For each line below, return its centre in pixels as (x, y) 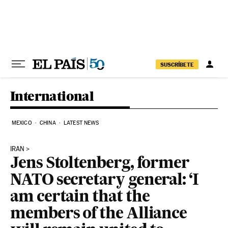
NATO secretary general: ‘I (104, 181)
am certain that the (80, 197)
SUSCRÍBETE (177, 64)
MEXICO (22, 123)
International (52, 96)
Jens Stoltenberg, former (100, 164)
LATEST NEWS (81, 123)
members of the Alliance (99, 214)
